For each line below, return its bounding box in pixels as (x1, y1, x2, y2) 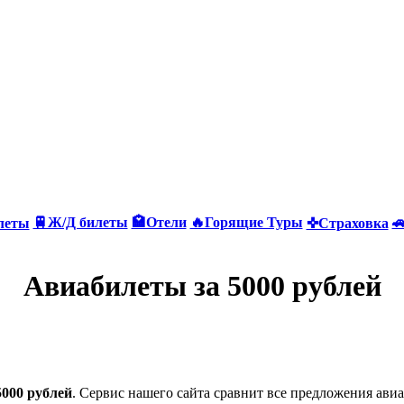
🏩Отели (131, 215, 187, 230)
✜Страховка (306, 216, 389, 231)
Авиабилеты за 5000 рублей (23, 270, 381, 303)
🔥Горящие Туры (189, 215, 303, 230)
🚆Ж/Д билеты (32, 215, 128, 230)
